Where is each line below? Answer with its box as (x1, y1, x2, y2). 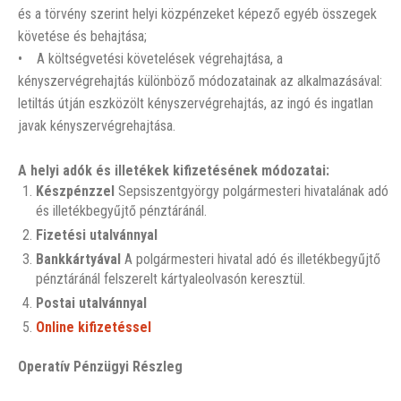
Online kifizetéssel (36, 319, 151, 336)
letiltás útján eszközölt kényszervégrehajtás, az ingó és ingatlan (18, 95, 373, 112)
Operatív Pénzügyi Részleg (18, 358, 183, 375)
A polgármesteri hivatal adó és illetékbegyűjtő (121, 251, 380, 268)
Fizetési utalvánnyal (36, 226, 158, 243)
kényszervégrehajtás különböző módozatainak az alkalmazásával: (18, 73, 382, 90)
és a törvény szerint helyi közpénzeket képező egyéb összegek (18, 5, 377, 22)
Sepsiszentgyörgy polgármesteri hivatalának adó (115, 183, 388, 200)
